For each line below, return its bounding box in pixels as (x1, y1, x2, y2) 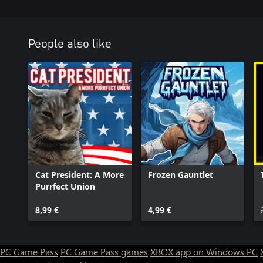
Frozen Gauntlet (148, 169, 213, 180)
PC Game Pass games (60, 245, 148, 258)
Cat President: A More (35, 169, 124, 180)
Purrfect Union (35, 181, 95, 192)
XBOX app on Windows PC (150, 245, 258, 258)
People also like (28, 38, 112, 50)
